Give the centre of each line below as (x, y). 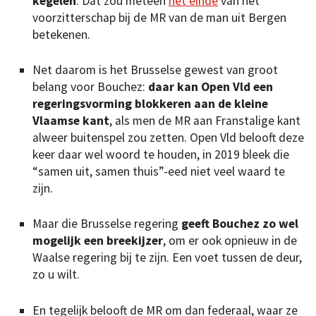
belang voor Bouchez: (90, 86)
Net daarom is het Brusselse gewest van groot (155, 69)
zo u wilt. (56, 275)
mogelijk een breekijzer (98, 241)
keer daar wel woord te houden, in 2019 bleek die (161, 154)
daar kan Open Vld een (211, 86)
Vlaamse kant (71, 120)
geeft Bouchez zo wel (240, 224)
